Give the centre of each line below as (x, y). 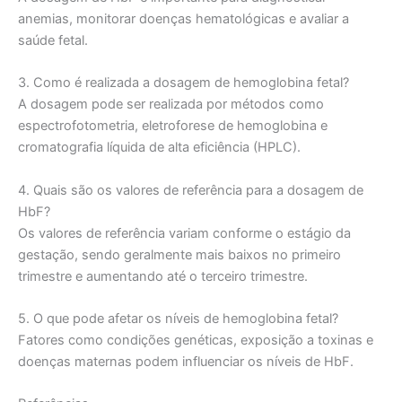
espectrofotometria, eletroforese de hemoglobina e (173, 126)
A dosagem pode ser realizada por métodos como (171, 105)
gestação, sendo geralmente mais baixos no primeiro (179, 254)
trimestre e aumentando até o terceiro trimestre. (163, 276)
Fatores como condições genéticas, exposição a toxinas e (196, 340)
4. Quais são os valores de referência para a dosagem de (191, 190)
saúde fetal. (53, 40)
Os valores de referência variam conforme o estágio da (184, 233)
